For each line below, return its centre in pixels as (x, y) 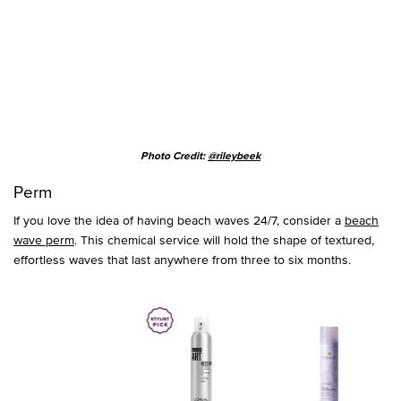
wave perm (44, 240)
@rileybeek (234, 157)
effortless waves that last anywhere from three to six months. (182, 260)
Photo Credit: (174, 157)
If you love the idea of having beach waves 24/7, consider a (179, 220)
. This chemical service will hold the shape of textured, (224, 240)
